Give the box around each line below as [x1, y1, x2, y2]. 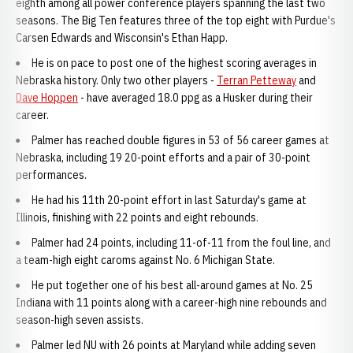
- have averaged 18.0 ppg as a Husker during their [78, 91, 313, 105]
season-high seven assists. [16, 313, 143, 327]
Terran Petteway [217, 73, 296, 87]
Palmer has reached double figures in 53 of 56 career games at [32, 133, 329, 147]
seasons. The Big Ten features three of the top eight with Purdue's [16, 13, 336, 28]
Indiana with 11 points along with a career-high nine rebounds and [16, 295, 327, 310]
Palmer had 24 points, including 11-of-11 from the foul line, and [32, 236, 331, 250]
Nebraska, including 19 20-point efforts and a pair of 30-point [16, 150, 310, 165]
